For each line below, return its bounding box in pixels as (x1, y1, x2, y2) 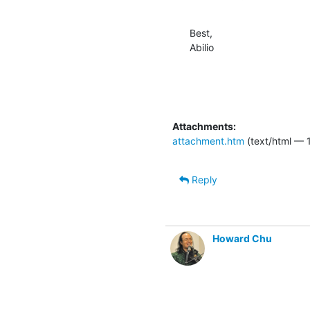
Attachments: (172, 120, 236, 132)
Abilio (190, 41, 214, 53)
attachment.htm (172, 134, 244, 147)
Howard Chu (212, 232, 272, 244)
